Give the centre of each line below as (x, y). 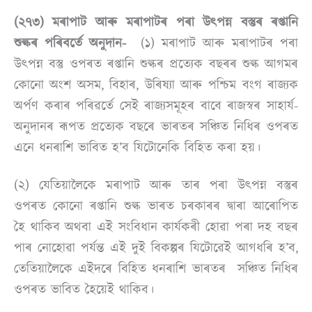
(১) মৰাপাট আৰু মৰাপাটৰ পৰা (212, 44)
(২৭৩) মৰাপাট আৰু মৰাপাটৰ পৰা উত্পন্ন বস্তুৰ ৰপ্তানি (156, 23)
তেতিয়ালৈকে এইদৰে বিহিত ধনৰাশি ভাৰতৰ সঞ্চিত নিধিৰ (156, 268)
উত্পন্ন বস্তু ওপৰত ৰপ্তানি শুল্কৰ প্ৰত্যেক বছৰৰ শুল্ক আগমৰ (156, 64)
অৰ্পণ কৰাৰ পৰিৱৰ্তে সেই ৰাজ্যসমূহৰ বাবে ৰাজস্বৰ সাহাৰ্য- (156, 106)
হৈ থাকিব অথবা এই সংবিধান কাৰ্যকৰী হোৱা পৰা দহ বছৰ (156, 227)
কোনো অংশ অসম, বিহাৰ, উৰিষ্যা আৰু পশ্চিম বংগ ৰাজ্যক (156, 85)
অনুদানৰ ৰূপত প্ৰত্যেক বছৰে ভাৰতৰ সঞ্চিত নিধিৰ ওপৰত (156, 127)
